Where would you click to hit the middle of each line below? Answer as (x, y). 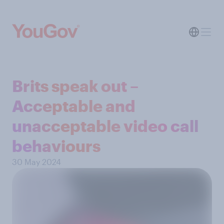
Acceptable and (74, 106)
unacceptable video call (105, 126)
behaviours (56, 146)
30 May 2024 (36, 162)
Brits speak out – (75, 86)
